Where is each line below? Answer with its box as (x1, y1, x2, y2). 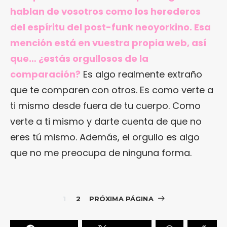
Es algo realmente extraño (81, 68, 202, 81)
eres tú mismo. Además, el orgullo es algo (10, 131, 200, 144)
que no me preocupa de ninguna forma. (10, 146, 192, 160)
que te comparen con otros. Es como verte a (10, 84, 213, 97)
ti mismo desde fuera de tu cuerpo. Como (10, 99, 201, 112)
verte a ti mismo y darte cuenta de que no (10, 115, 202, 128)
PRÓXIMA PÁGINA (89, 195, 154, 203)
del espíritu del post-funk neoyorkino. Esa (10, 21, 211, 34)
